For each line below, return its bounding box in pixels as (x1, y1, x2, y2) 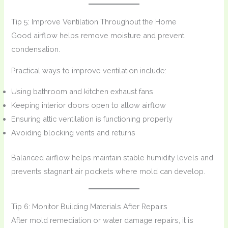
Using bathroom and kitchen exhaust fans (11, 87, 154, 96)
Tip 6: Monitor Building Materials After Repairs (11, 202, 168, 211)
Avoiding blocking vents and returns (11, 128, 136, 137)
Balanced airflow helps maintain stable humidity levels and (11, 153, 214, 162)
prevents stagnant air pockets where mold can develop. (11, 167, 206, 176)
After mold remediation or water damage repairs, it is (11, 216, 194, 225)
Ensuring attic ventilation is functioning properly (11, 115, 173, 124)
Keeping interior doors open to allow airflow (11, 101, 166, 110)
